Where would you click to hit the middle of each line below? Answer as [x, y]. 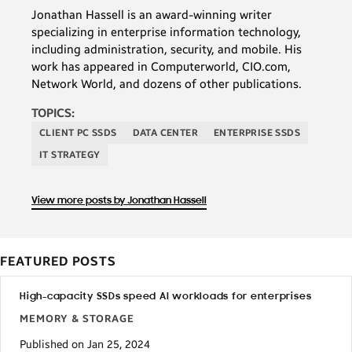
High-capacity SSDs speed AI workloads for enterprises [166, 296]
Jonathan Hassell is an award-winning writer [152, 15]
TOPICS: [53, 113]
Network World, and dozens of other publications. [167, 84]
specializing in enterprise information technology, [166, 32]
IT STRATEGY [70, 154]
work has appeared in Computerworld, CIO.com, [161, 66]
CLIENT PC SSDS [78, 132]
